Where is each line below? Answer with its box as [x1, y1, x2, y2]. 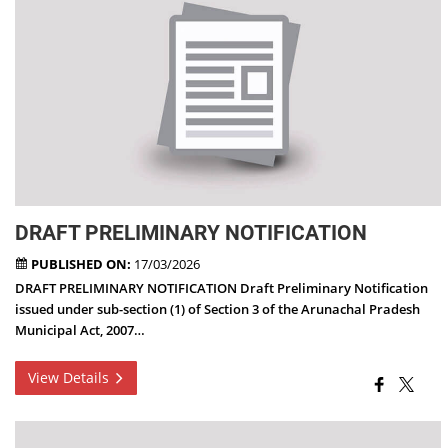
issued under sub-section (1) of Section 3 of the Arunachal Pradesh [15, 300, 421, 318]
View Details [28, 367, 114, 387]
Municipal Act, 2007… [15, 321, 146, 339]
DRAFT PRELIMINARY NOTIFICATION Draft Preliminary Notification [15, 279, 429, 297]
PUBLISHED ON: [31, 255, 132, 273]
